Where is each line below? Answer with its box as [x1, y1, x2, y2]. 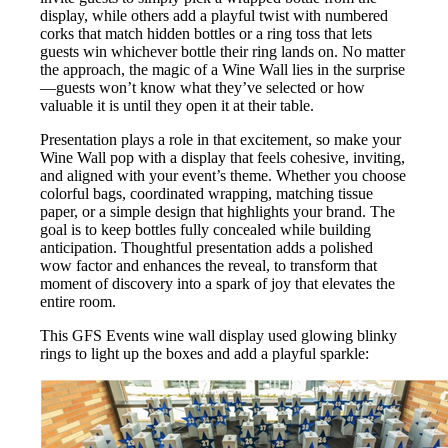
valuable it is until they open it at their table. [40, 96, 314, 114]
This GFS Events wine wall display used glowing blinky [40, 326, 397, 344]
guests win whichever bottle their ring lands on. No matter [40, 42, 405, 60]
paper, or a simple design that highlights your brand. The [40, 202, 395, 220]
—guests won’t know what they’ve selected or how [40, 78, 365, 96]
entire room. [40, 292, 116, 310]
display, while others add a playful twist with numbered [40, 6, 388, 24]
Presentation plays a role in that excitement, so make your [40, 130, 401, 148]
